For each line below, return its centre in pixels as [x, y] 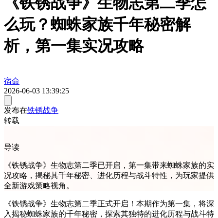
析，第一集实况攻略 [74, 46]
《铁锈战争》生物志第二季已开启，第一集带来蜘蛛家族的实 [109, 165]
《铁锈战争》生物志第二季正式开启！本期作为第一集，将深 [109, 203]
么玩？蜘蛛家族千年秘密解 [97, 25]
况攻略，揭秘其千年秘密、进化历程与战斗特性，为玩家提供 [109, 175]
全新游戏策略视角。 [39, 185]
